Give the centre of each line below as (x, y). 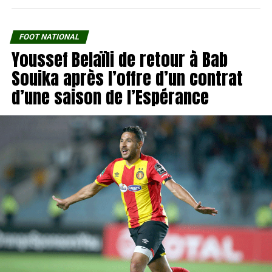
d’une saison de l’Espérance (110, 97)
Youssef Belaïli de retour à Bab (119, 59)
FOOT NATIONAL (49, 37)
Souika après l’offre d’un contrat (127, 78)
